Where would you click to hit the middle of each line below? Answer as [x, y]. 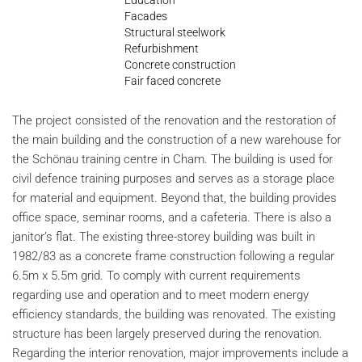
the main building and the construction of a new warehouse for [177, 139]
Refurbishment [162, 48]
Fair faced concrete [173, 80]
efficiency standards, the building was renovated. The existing [174, 314]
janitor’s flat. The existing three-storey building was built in [164, 236]
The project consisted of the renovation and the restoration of [174, 120]
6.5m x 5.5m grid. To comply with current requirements [156, 275]
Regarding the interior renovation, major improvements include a [180, 353]
